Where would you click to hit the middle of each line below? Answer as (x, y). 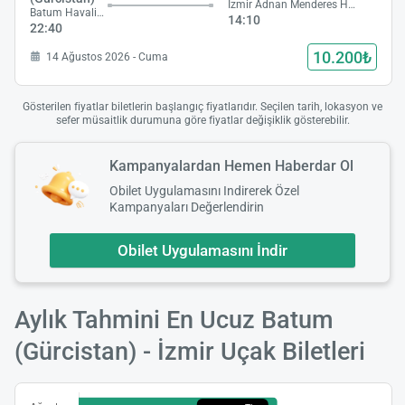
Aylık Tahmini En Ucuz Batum (174, 320)
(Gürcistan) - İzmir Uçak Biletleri (190, 351)
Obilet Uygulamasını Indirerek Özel (204, 190)
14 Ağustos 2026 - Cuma (107, 57)
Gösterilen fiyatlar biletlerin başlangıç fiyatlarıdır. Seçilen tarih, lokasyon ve (202, 107)
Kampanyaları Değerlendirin (187, 207)
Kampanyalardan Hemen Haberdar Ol (231, 165)
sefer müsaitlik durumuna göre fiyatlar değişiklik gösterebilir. (202, 121)
